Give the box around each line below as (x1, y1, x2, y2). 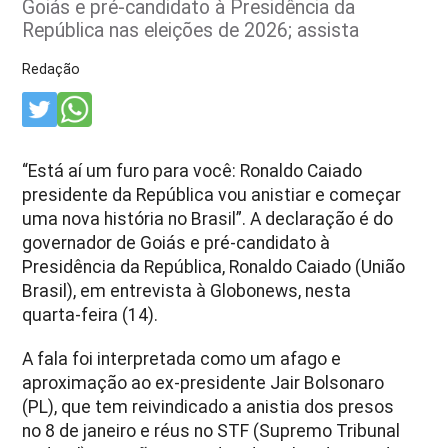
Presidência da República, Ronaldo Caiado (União (22, 256, 406, 277)
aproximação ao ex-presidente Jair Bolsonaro (22, 372, 385, 393)
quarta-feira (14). (22, 304, 159, 325)
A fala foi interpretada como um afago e (22, 348, 342, 369)
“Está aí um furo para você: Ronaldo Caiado (22, 160, 363, 181)
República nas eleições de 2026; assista (22, 18, 360, 42)
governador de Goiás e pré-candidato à (22, 232, 331, 253)
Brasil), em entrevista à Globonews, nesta (22, 280, 352, 301)
